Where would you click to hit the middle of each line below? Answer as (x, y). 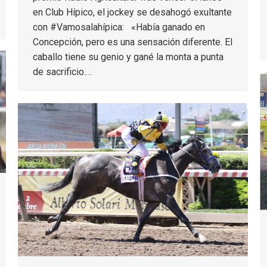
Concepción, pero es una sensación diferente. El (133, 42)
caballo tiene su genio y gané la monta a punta (128, 57)
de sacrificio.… (62, 72)
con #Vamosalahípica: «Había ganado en (119, 27)
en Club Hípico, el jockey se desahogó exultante (132, 13)
